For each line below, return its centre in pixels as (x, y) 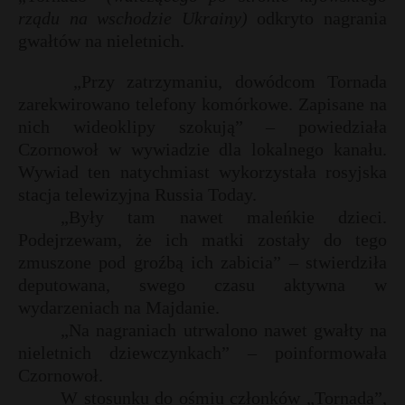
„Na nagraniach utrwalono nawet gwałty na (224, 330)
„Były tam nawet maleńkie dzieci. (224, 217)
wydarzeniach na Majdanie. (119, 307)
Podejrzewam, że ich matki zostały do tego (202, 240)
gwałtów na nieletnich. (101, 41)
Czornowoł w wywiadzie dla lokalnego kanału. (202, 149)
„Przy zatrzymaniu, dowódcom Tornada (230, 81)
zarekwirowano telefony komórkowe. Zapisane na (202, 104)
